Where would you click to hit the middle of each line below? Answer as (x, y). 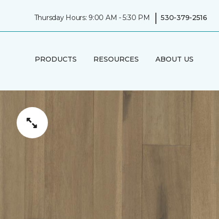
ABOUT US (174, 59)
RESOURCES (116, 59)
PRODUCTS (55, 59)
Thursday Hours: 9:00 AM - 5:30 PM (92, 17)
